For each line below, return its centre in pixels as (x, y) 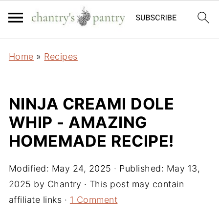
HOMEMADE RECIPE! (91, 141)
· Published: (139, 168)
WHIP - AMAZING (78, 122)
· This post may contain (133, 184)
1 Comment (94, 200)
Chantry (64, 184)
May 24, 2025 (81, 168)
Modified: (30, 168)
